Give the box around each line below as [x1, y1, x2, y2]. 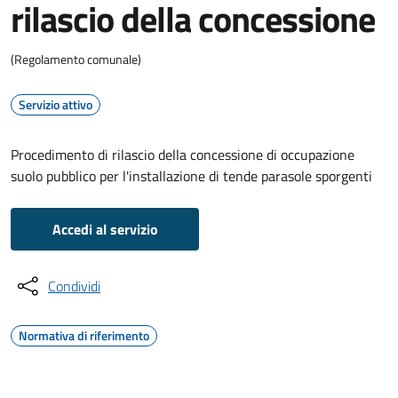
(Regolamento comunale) [11, 50, 141, 68]
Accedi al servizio [52, 219, 158, 240]
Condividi [48, 275, 100, 297]
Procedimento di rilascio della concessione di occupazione [11, 144, 354, 165]
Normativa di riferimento [19, 326, 149, 345]
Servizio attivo [19, 95, 92, 114]
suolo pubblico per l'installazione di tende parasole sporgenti [11, 165, 372, 187]
